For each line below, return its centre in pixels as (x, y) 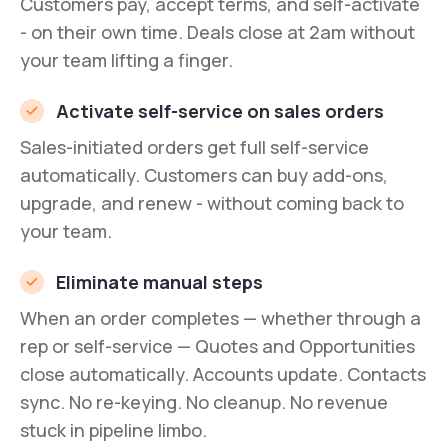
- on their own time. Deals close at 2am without (217, 32)
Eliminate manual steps (159, 282)
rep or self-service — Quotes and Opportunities (217, 346)
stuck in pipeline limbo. (113, 430)
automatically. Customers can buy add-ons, (204, 175)
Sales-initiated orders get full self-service (194, 147)
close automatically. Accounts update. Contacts (223, 374)
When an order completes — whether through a (220, 318)
